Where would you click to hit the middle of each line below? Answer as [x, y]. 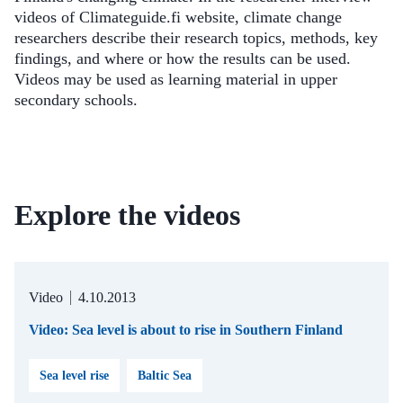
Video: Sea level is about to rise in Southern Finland [186, 330]
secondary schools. [76, 100]
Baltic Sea [165, 376]
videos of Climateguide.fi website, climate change [178, 17]
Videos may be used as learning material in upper [176, 79]
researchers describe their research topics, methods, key [196, 38]
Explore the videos [127, 215]
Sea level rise [74, 376]
